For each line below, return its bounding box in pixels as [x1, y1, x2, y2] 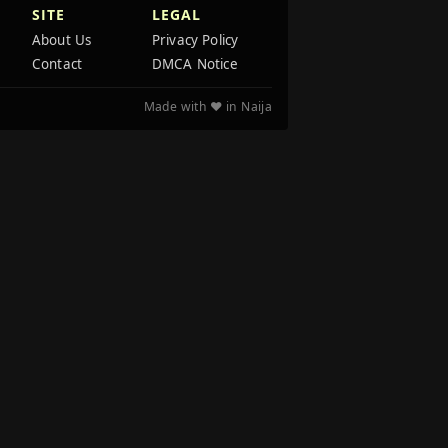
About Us [32, 31, 92, 49]
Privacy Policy [152, 31, 239, 49]
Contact [32, 55, 83, 73]
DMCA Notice [152, 55, 238, 73]
